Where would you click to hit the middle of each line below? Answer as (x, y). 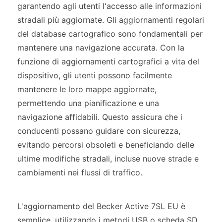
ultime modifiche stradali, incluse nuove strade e (108, 159)
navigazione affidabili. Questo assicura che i (100, 117)
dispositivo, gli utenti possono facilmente (95, 76)
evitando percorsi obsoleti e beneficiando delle (106, 145)
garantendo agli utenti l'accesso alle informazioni (110, 6)
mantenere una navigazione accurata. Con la (101, 48)
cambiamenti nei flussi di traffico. (80, 173)
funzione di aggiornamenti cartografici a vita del (108, 62)
